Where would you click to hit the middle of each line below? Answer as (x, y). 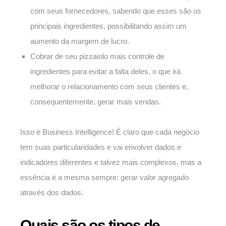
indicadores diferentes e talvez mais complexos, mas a (111, 162)
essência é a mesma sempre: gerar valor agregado (104, 178)
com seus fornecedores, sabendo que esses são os (116, 11)
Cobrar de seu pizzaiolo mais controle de (97, 56)
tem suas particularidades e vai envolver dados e (101, 147)
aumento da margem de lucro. (80, 41)
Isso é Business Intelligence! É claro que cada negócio (110, 132)
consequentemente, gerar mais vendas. (96, 102)
